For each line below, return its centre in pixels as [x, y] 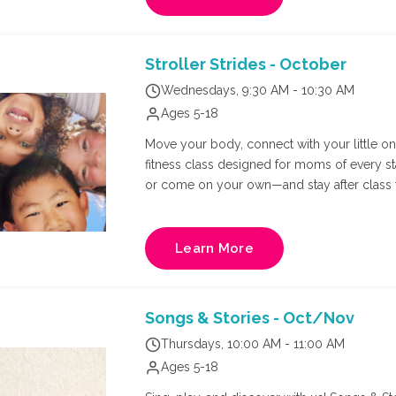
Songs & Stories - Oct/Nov [250, 318]
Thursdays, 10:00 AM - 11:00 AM [253, 344]
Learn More [214, 249]
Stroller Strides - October [246, 65]
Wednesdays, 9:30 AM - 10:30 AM [258, 91]
